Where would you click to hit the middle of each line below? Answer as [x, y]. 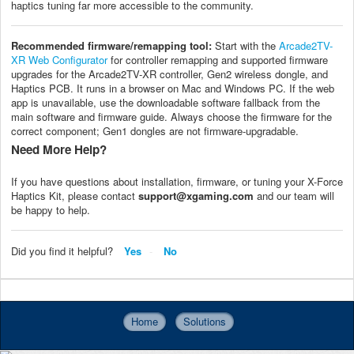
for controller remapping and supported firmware [218, 60]
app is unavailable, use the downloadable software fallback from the [166, 103]
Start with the [245, 46]
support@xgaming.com [196, 196]
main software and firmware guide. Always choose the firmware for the [171, 117]
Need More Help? [59, 150]
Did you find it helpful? [62, 251]
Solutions [205, 321]
